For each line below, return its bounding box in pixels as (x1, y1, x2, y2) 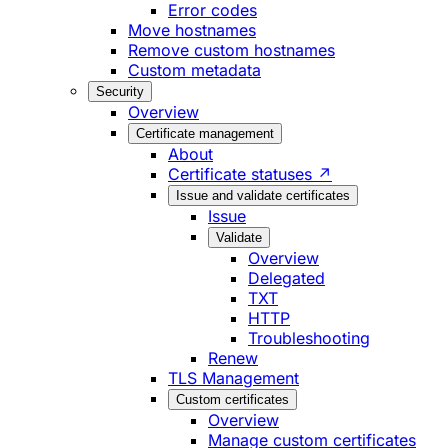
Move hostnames (128, 20, 256, 41)
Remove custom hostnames (128, 40, 335, 61)
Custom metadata (128, 60, 261, 81)
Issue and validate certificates (176, 188, 350, 204)
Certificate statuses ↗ (168, 164, 332, 185)
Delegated (248, 268, 325, 289)
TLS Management (168, 368, 299, 389)
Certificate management (136, 126, 274, 142)
